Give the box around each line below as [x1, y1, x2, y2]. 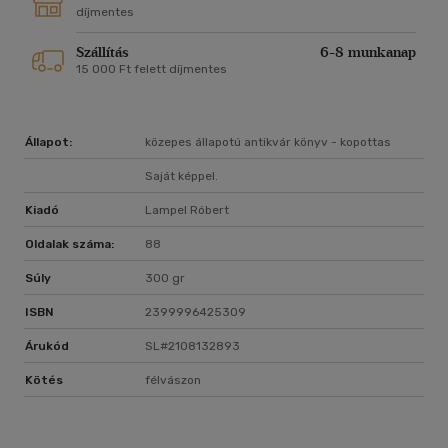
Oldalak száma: [25, 237, 114, 252]
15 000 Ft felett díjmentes [76, 62, 227, 77]
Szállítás [76, 44, 129, 62]
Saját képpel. [145, 169, 218, 184]
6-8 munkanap [320, 44, 416, 62]
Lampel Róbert [145, 203, 229, 218]
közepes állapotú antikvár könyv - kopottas [145, 135, 391, 150]
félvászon [145, 373, 201, 388]
